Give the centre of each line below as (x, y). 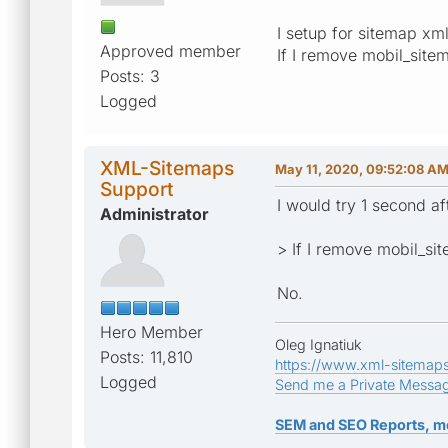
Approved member (170, 50)
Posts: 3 (130, 75)
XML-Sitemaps (167, 167)
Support (137, 188)
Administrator (154, 213)
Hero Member (151, 331)
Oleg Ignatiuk (318, 344)
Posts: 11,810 (146, 356)
